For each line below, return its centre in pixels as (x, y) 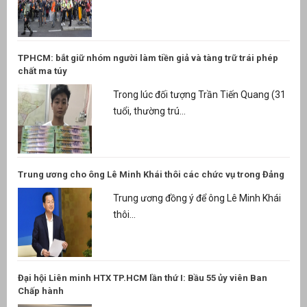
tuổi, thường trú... (149, 111)
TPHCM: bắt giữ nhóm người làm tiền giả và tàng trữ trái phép (148, 58)
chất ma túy (42, 71)
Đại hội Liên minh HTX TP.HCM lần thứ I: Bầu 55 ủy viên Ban (143, 278)
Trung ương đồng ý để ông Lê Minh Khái (197, 198)
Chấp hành (41, 291)
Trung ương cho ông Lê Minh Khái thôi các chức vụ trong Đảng (151, 174)
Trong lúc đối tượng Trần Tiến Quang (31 (199, 95)
